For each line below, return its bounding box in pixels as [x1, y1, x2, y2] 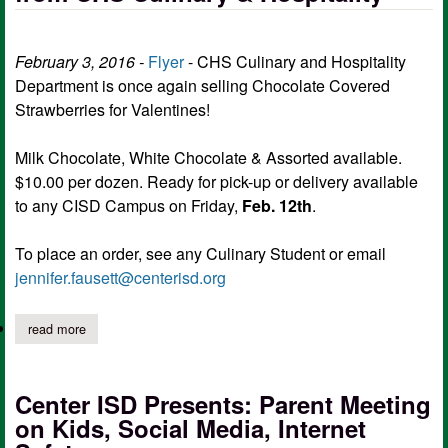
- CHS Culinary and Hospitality [184, 49, 406, 73]
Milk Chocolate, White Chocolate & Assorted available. [15, 145, 402, 169]
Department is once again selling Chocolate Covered [15, 73, 390, 97]
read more [27, 319, 86, 339]
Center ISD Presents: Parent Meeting [15, 387, 431, 422]
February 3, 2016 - [15, 49, 148, 73]
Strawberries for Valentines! [15, 97, 210, 121]
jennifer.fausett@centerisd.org [15, 265, 226, 289]
